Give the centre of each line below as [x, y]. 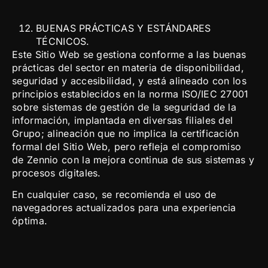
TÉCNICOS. [63, 41]
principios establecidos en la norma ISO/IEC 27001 [130, 94]
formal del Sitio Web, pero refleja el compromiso [127, 146]
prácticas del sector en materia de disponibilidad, [128, 67]
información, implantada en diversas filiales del [123, 120]
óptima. [30, 221]
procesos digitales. [57, 173]
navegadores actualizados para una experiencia [124, 208]
